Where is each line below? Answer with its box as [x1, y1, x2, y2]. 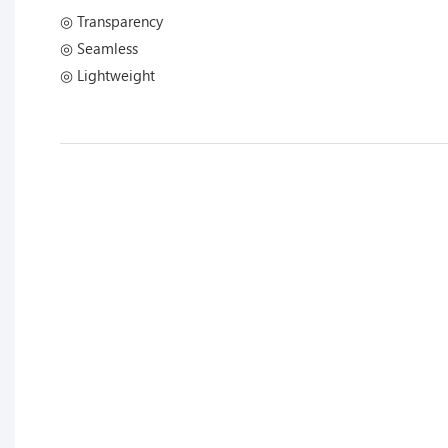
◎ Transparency [60, 10, 163, 31]
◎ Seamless [60, 37, 138, 58]
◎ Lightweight [60, 64, 155, 85]
